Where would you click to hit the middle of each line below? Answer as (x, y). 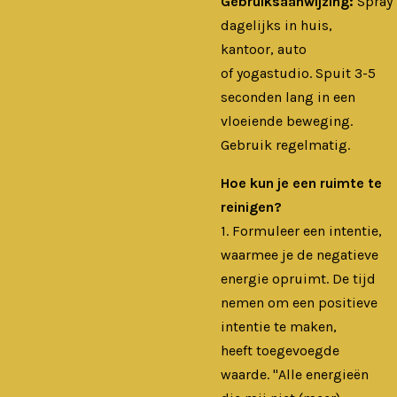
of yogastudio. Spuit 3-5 (298, 73)
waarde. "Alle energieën (295, 374)
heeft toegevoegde (280, 350)
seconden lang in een (288, 97)
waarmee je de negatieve (300, 254)
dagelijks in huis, (276, 25)
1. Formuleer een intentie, (301, 230)
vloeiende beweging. (287, 121)
